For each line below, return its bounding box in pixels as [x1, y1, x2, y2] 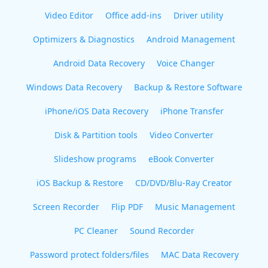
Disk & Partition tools [54, 129, 138, 141]
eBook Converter [148, 153, 214, 165]
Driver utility [173, 10, 223, 21]
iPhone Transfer [160, 105, 224, 117]
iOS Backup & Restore [36, 177, 123, 188]
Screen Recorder [33, 201, 99, 212]
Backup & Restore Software [133, 81, 242, 93]
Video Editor [45, 10, 93, 21]
